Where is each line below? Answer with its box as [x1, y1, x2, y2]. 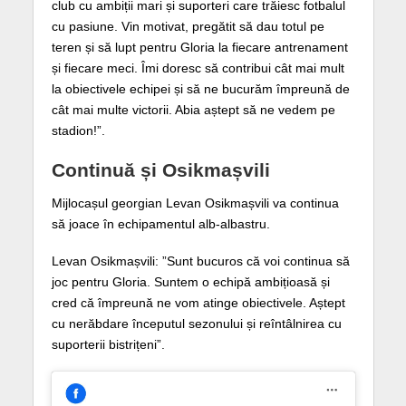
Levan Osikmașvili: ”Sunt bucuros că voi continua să [51, 253, 350, 268]
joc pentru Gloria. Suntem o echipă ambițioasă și [51, 274, 330, 289]
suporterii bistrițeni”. [51, 336, 165, 352]
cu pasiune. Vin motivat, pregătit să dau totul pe [51, 19, 324, 34]
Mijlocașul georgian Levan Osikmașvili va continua [51, 196, 339, 211]
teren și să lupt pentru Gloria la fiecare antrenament [51, 40, 348, 55]
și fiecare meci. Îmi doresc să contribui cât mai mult [51, 61, 344, 76]
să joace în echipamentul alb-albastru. [51, 217, 270, 232]
